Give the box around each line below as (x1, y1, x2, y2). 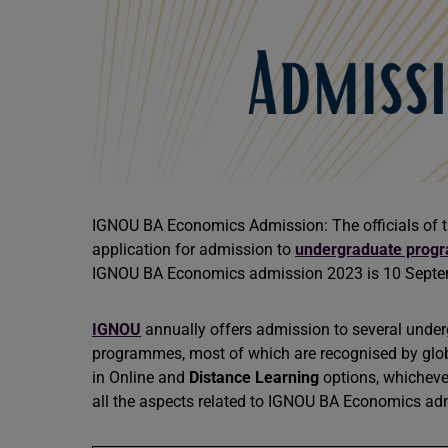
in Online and (92, 368, 189, 387)
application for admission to (92, 240, 295, 259)
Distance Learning (189, 368, 319, 387)
